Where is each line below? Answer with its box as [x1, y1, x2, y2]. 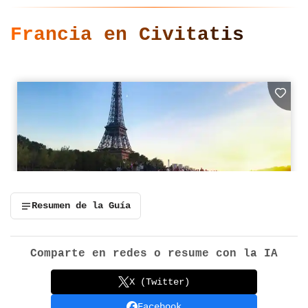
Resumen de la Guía [32, 201, 131, 212]
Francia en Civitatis [10, 24, 244, 46]
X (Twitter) [129, 276, 190, 287]
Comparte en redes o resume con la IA [30, 247, 278, 261]
